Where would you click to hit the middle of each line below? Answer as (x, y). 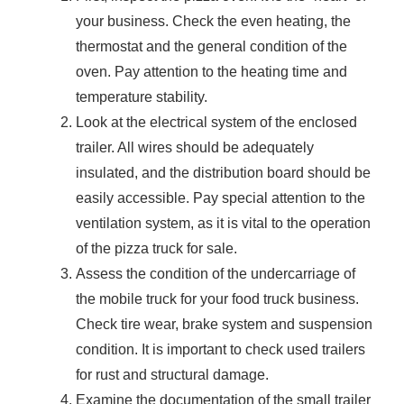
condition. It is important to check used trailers (220, 350)
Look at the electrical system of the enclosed (216, 123)
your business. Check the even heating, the (213, 22)
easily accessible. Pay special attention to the (220, 198)
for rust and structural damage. (172, 375)
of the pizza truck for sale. (156, 249)
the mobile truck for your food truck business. (217, 299)
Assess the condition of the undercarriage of (216, 274)
